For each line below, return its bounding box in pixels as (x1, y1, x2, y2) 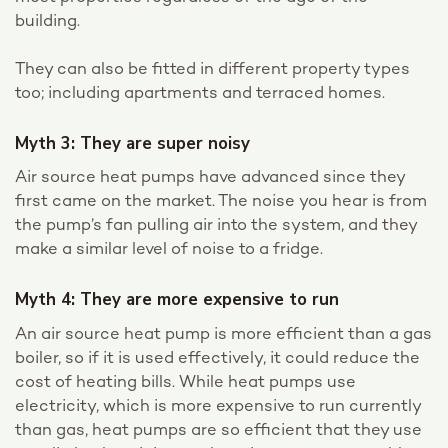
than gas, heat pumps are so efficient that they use (15, 421, 422, 440)
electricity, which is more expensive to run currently (15, 397, 421, 416)
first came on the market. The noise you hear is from (15, 193, 427, 212)
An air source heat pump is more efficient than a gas (15, 325, 432, 344)
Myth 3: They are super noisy (15, 132, 250, 155)
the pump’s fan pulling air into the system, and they (15, 217, 417, 236)
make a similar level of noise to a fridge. (15, 241, 323, 260)
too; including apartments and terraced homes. (15, 85, 385, 103)
